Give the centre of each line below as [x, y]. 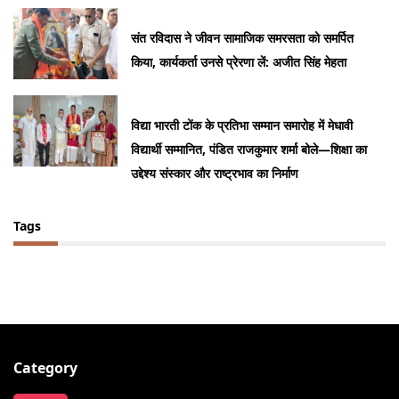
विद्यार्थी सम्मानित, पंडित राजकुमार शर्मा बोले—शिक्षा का [249, 150]
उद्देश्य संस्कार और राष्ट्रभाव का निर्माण [215, 174]
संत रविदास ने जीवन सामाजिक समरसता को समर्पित [243, 38]
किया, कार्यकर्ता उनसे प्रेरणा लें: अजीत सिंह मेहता [239, 62]
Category [45, 368]
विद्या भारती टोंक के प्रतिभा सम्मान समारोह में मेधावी [242, 126]
